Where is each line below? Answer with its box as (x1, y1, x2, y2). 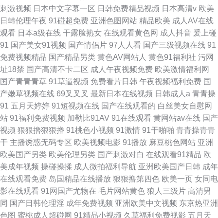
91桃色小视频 (66, 126, 114, 134)
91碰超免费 (49, 17, 89, 25)
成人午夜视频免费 (91, 65, 153, 73)
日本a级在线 (18, 29, 61, 37)
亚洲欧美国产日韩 (138, 163, 200, 171)
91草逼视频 (49, 77, 89, 86)
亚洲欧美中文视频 (115, 199, 177, 207)
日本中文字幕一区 (33, 4, 95, 13)
